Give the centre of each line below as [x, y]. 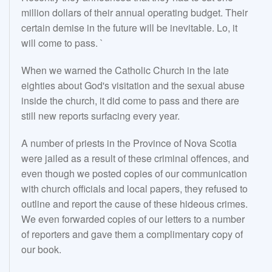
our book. [41, 250]
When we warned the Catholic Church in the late [125, 70]
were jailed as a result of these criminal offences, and [135, 158]
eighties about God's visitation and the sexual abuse [133, 86]
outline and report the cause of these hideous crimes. [134, 204]
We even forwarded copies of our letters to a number [133, 219]
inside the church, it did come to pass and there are [130, 101]
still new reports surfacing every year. [100, 116]
